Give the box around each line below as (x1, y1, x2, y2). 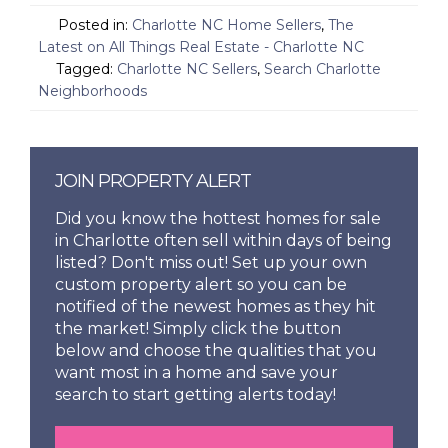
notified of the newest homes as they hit (55, 296, 377, 316)
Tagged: (52, 59, 117, 78)
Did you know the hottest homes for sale (55, 208, 382, 228)
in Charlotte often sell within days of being (55, 230, 393, 250)
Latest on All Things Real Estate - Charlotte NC (38, 37, 364, 56)
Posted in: (54, 15, 132, 34)
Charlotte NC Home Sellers (132, 15, 321, 34)
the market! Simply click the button (55, 318, 342, 338)
